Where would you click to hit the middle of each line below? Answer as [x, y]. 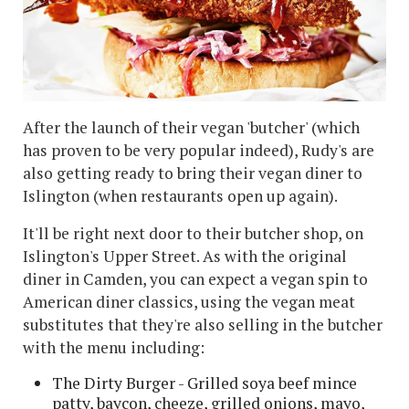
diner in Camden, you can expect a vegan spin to [195, 278]
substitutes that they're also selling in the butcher [203, 324]
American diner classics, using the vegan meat [189, 301]
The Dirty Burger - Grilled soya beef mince [204, 383]
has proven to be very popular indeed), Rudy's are [199, 150]
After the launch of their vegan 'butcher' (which [191, 127]
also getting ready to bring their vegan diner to [193, 173]
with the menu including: [114, 347]
